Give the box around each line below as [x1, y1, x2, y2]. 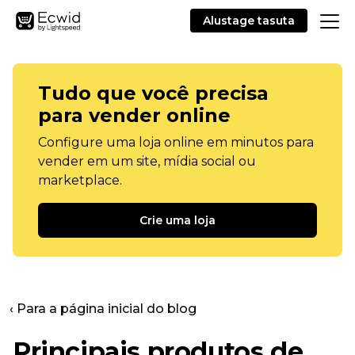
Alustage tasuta [203, 13, 295, 28]
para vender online [38, 104, 231, 127]
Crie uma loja [139, 213, 216, 227]
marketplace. [38, 173, 122, 188]
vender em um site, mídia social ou [38, 154, 256, 169]
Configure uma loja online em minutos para [38, 135, 314, 150]
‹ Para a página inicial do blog [10, 301, 197, 316]
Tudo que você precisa [38, 82, 269, 105]
